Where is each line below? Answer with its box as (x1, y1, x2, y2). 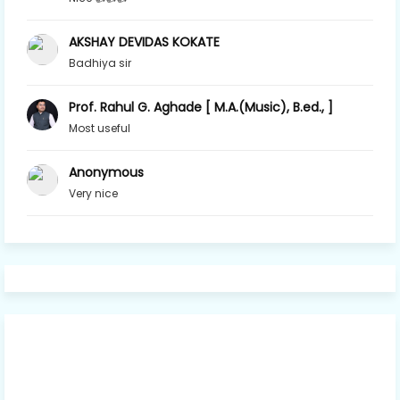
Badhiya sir (69, 54, 131, 71)
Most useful (69, 120, 130, 136)
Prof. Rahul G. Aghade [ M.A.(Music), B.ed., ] (69, 97, 333, 116)
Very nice (69, 185, 118, 201)
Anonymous (69, 162, 144, 181)
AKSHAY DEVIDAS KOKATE (69, 32, 220, 51)
